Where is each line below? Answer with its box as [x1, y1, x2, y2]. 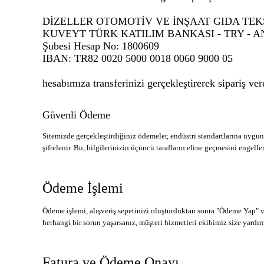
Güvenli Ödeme [42, 109, 110, 121]
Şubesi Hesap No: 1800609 [42, 39, 159, 52]
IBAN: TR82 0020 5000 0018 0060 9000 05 [42, 52, 236, 64]
